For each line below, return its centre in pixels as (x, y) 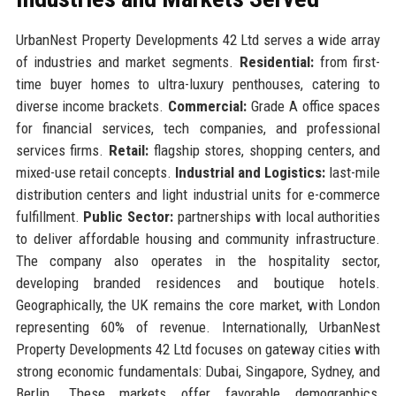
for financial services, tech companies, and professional (198, 129)
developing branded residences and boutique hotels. (198, 283)
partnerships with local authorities (277, 217)
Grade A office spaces (314, 107)
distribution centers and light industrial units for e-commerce (198, 195)
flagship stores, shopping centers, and (264, 151)
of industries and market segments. (127, 62)
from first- (347, 62)
